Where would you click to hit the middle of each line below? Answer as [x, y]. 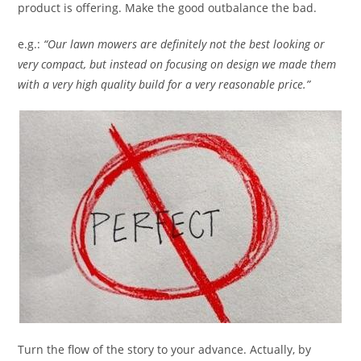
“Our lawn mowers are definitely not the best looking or [185, 44]
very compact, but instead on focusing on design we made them [177, 64]
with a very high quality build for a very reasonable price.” [164, 85]
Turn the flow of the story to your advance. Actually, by [165, 350]
